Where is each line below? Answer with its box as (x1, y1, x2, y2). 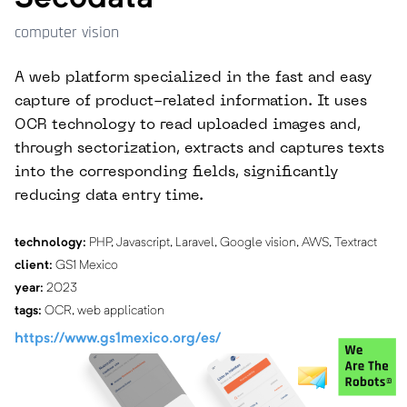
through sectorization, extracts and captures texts (15, 142, 384, 157)
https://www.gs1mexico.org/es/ (15, 332, 221, 347)
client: (15, 259, 53, 273)
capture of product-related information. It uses (15, 94, 367, 110)
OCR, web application (42, 304, 164, 318)
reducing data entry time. (15, 189, 203, 204)
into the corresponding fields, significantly (15, 165, 338, 181)
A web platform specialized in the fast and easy (15, 71, 372, 86)
